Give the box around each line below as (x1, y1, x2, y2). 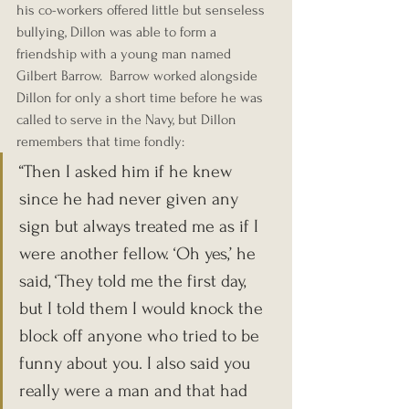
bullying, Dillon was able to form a (16, 23, 220, 40)
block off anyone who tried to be (19, 325, 264, 346)
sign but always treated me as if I (19, 215, 263, 236)
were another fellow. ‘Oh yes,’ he (19, 243, 260, 264)
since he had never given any (19, 188, 243, 209)
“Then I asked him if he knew (19, 161, 236, 182)
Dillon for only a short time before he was (16, 89, 267, 106)
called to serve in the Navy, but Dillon (16, 110, 240, 128)
